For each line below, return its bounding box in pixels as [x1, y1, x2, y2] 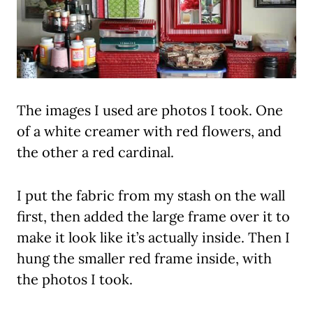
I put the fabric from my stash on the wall [17, 187, 285, 205]
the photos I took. [17, 270, 133, 289]
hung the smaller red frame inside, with [17, 249, 272, 268]
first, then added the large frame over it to [17, 208, 290, 226]
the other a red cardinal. [17, 143, 174, 161]
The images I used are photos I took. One [17, 101, 283, 119]
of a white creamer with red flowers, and [17, 122, 282, 140]
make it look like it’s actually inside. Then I [17, 228, 290, 247]
